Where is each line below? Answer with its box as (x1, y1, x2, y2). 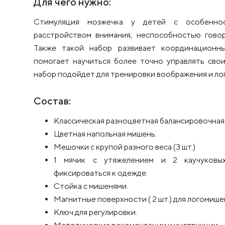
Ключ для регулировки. (54, 207, 137, 217)
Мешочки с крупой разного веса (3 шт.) (54, 142, 195, 152)
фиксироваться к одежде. (54, 168, 148, 178)
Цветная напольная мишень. (54, 129, 157, 139)
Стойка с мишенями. (54, 181, 128, 191)
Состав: (34, 95, 71, 107)
